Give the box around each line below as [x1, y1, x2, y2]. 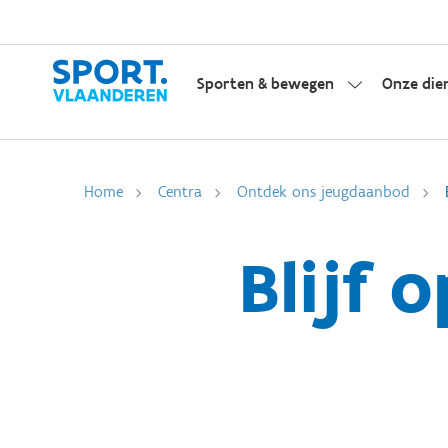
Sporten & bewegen [197, 74, 334, 93]
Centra [158, 182, 202, 201]
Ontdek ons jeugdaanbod [237, 182, 410, 201]
